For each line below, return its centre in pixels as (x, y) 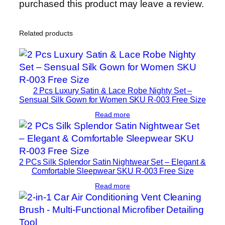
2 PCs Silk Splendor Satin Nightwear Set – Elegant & (113, 161)
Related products (46, 33)
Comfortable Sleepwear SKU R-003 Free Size (113, 171)
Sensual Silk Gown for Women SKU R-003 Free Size (113, 99)
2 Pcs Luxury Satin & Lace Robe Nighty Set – (113, 90)
